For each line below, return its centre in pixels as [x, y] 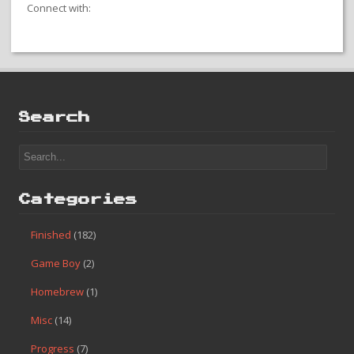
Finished [51, 234]
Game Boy [56, 263]
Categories [78, 199]
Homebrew [57, 291]
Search [55, 117]
